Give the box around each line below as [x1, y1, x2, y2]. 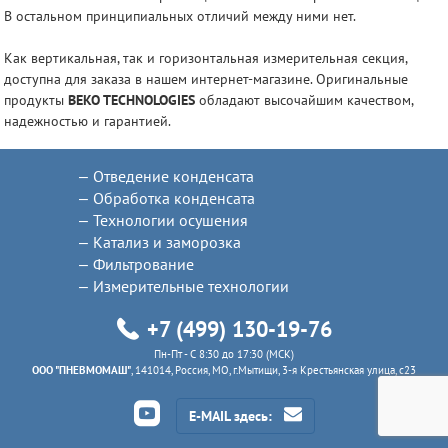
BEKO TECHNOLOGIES [68, 91, 195, 110]
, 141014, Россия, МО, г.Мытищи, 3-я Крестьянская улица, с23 [131, 362, 416, 377]
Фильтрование [92, 253, 194, 274]
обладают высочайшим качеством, [195, 91, 413, 110]
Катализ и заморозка [92, 231, 241, 252]
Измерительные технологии [92, 275, 289, 296]
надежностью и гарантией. [4, 112, 171, 131]
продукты [4, 91, 68, 110]
